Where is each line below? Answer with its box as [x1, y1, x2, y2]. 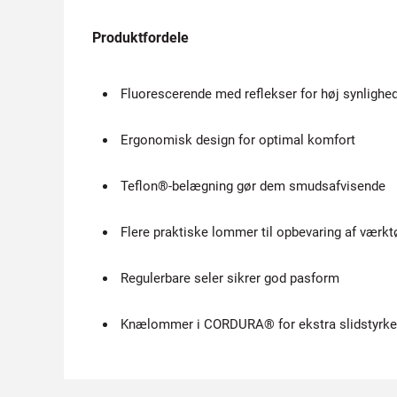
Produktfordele [92, 29, 189, 46]
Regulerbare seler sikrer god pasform [121, 270, 339, 286]
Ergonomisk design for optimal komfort [121, 132, 355, 148]
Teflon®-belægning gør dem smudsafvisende [121, 178, 385, 194]
